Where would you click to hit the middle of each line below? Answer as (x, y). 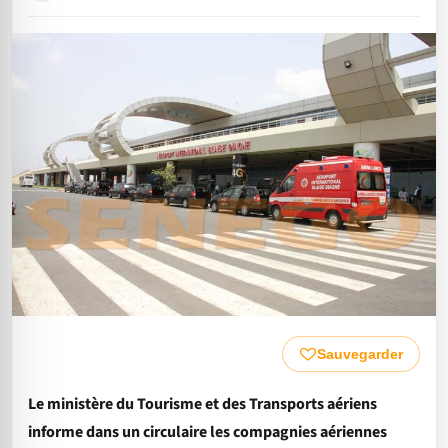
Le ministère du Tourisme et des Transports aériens (202, 403)
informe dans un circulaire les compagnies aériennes (207, 431)
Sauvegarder (360, 353)
